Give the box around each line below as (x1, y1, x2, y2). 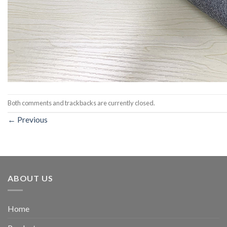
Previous (16, 114, 48, 124)
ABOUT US (8, 173, 53, 183)
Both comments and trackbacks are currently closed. (8, 98, 155, 107)
